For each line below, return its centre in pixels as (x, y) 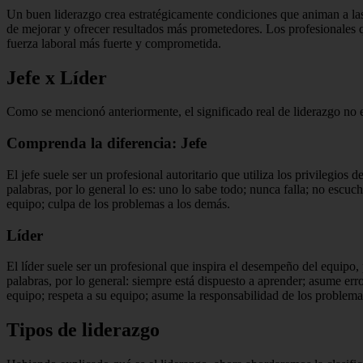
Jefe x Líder (57, 77)
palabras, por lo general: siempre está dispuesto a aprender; (158, 281)
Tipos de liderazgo (83, 330)
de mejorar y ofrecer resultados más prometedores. (136, 28)
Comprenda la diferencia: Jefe (107, 143)
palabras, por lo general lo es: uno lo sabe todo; (128, 189)
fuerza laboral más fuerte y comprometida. (114, 43)
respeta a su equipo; (100, 296)
